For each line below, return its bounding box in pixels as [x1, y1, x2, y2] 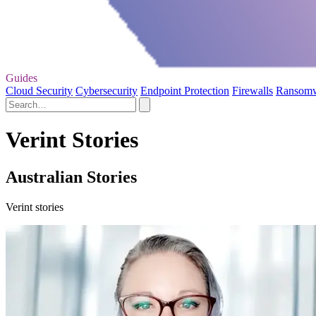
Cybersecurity [75, 84, 138, 97]
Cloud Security [6, 84, 73, 97]
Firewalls [232, 84, 273, 97]
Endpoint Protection [140, 84, 229, 97]
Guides [6, 71, 37, 84]
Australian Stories [6, 168, 137, 187]
